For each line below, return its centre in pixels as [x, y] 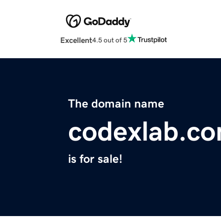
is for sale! [95, 159]
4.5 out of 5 [110, 40]
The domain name [116, 104]
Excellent [76, 40]
